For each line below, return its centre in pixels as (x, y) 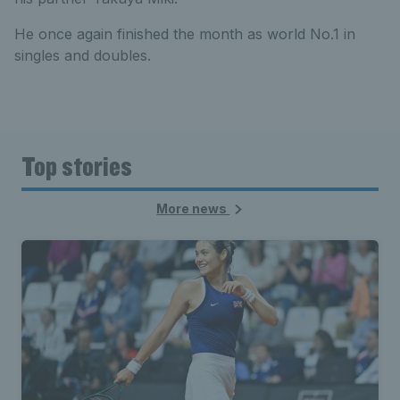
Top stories (77, 165)
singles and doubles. (83, 55)
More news (193, 208)
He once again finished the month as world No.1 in (185, 33)
